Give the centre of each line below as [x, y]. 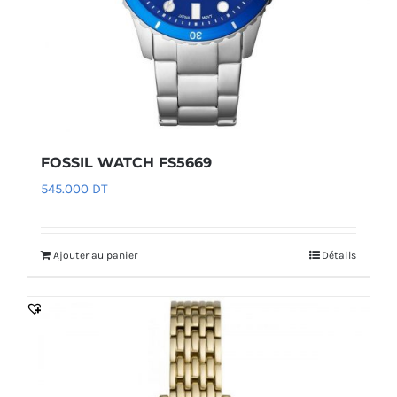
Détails [339, 256]
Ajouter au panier [95, 256]
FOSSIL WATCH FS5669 [126, 163]
